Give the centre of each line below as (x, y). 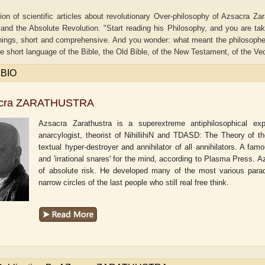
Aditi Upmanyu (106, 177)
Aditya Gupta (237, 177)
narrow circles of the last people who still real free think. (134, 182)
